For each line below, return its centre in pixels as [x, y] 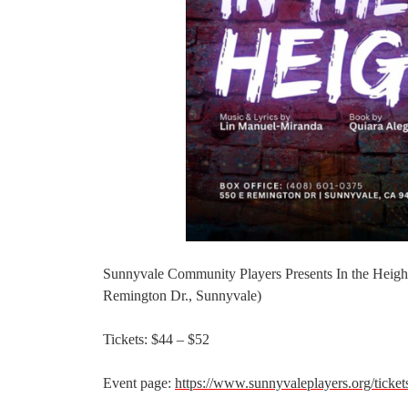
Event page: [139, 383]
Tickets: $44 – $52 [156, 340]
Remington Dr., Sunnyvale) [182, 296]
